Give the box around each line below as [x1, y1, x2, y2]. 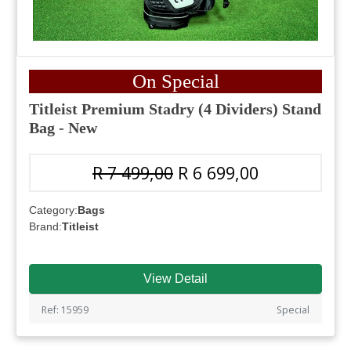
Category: [29, 203, 78, 216]
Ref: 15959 [42, 302, 89, 317]
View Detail [143, 271, 208, 285]
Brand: [29, 219, 62, 233]
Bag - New [29, 118, 97, 136]
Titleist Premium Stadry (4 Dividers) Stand [29, 100, 321, 118]
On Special [132, 70, 219, 92]
